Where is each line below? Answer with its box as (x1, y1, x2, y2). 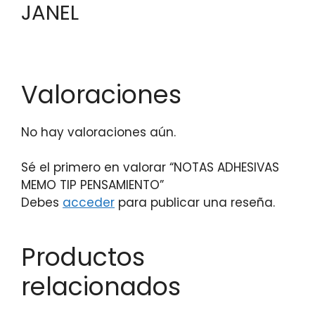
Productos (21, 240, 145, 274)
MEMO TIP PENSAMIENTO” (21, 176, 164, 193)
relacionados (21, 269, 181, 304)
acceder (63, 194, 115, 211)
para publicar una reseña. (115, 194, 275, 211)
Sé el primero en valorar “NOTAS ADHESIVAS (21, 159, 279, 176)
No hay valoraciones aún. (21, 123, 176, 141)
